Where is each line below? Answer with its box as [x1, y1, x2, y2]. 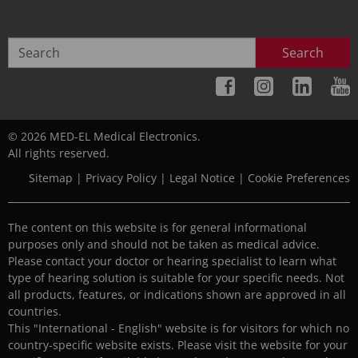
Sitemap [29, 170, 73, 186]
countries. [8, 304, 62, 320]
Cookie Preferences [248, 170, 350, 186]
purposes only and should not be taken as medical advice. [8, 237, 320, 253]
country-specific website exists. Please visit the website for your [8, 337, 348, 353]
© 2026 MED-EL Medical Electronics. [8, 129, 201, 145]
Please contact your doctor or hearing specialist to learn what [8, 253, 336, 269]
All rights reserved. [8, 145, 109, 161]
